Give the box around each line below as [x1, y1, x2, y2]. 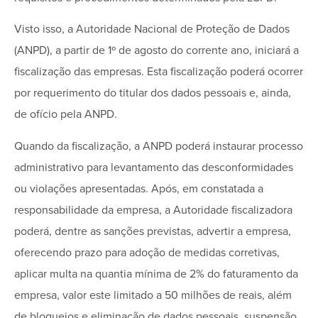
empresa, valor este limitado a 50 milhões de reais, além [14, 287, 292, 302]
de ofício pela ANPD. [14, 107, 117, 122]
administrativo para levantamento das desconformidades [14, 160, 293, 175]
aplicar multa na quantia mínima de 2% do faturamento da [14, 266, 298, 281]
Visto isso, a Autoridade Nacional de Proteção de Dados [14, 22, 290, 37]
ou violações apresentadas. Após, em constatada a [14, 181, 263, 196]
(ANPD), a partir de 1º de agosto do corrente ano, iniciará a [14, 43, 299, 58]
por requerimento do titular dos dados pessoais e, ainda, [14, 86, 291, 101]
